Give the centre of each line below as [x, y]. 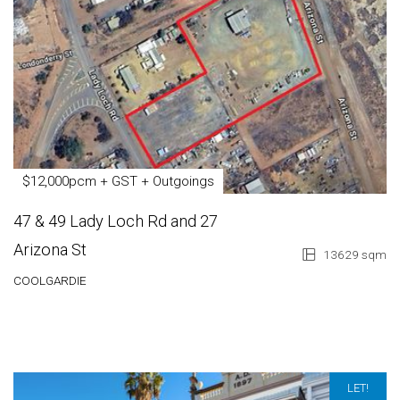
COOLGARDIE [50, 280]
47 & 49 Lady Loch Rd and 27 [116, 221]
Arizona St [50, 250]
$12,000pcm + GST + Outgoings [118, 181]
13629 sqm [354, 254]
